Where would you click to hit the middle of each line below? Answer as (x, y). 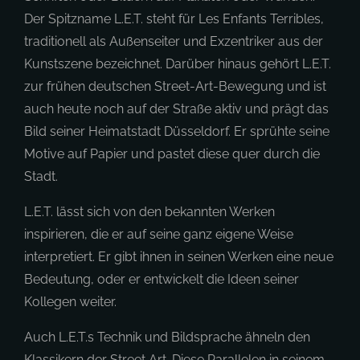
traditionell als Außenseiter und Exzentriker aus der (174, 41)
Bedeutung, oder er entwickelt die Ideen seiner (162, 279)
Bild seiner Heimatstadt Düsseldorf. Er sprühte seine (177, 131)
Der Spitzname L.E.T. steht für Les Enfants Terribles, (174, 19)
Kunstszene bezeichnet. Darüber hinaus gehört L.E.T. (178, 64)
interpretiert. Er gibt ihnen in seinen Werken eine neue (179, 257)
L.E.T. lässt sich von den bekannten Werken (149, 212)
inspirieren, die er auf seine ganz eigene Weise (159, 234)
